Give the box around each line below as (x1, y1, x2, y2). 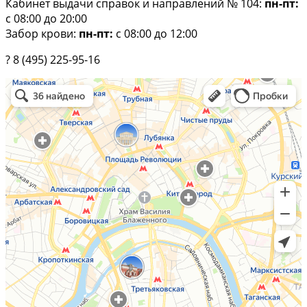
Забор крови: (5, 25, 79, 41)
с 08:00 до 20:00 (5, 10, 87, 26)
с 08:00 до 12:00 (113, 25, 197, 41)
